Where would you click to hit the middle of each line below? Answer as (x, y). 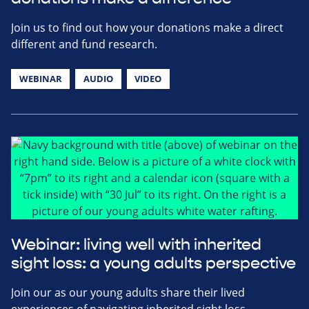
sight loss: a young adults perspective (153, 263)
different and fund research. (84, 44)
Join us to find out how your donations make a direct (147, 27)
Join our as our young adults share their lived (128, 292)
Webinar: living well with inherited (136, 245)
